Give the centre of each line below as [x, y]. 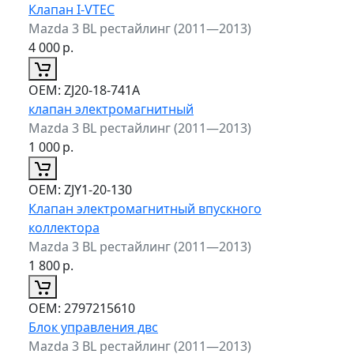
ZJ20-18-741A [100, 90]
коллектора [64, 227]
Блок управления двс [93, 327]
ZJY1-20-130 [96, 189]
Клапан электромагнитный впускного [145, 208]
